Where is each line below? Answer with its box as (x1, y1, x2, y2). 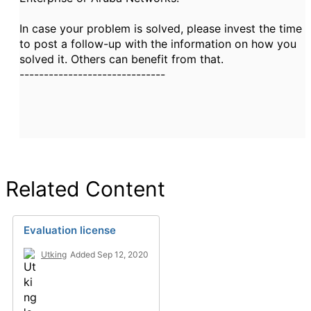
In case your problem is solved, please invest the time (19, 22, 302, 35)
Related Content (6, 176, 165, 201)
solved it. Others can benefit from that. (19, 52, 224, 66)
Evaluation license (24, 224, 116, 237)
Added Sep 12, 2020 (70, 249, 149, 260)
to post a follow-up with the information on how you (19, 37, 296, 51)
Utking (41, 249, 67, 260)
